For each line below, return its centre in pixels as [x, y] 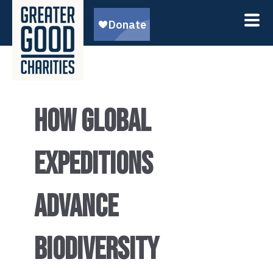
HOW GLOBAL [92, 122]
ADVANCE [76, 207]
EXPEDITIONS [94, 165]
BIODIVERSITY [97, 250]
